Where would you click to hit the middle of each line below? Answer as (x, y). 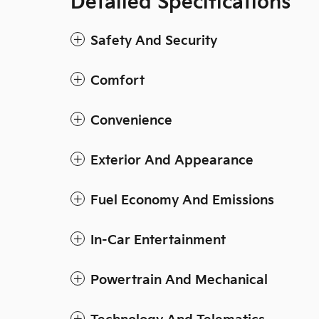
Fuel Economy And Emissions (182, 201)
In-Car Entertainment (158, 241)
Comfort (117, 81)
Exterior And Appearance (172, 161)
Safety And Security (154, 41)
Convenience (131, 121)
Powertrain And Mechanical (179, 281)
